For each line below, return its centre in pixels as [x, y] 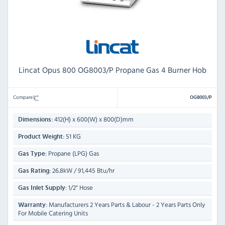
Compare [23, 97]
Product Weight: [41, 137]
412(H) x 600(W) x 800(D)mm [93, 120]
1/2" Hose [80, 188]
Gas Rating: [34, 171]
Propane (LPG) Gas [73, 154]
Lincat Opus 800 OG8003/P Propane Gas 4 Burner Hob [113, 70]
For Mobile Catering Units [53, 213]
